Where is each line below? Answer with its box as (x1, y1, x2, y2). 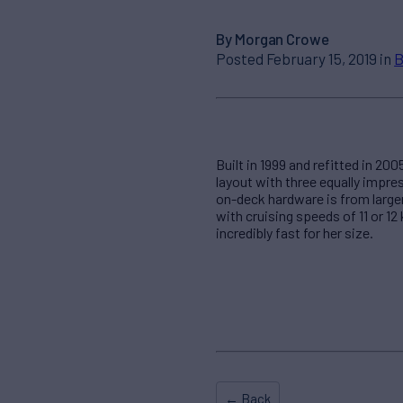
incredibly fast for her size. (216, 224, 373, 242)
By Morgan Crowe (216, 29, 329, 48)
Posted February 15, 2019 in (216, 49, 395, 67)
